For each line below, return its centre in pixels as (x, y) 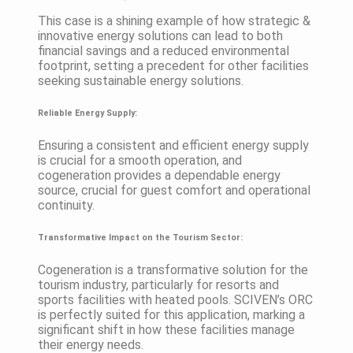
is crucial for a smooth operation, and (140, 160)
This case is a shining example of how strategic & (174, 20)
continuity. (66, 205)
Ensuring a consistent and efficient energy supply (173, 145)
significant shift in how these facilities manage (166, 329)
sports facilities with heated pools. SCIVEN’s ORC (175, 299)
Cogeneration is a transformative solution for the (173, 269)
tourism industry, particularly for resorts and (158, 284)
